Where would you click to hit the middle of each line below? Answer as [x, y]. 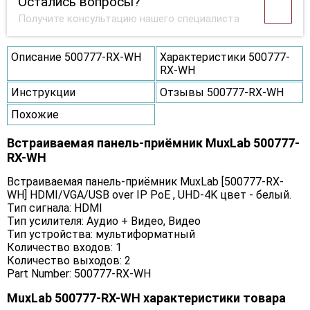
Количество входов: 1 [64, 248]
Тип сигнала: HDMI [55, 208]
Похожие [35, 115]
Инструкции [43, 93]
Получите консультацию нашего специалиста [129, 19]
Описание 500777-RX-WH [76, 57]
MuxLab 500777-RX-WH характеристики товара [146, 298]
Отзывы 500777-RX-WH [221, 93]
